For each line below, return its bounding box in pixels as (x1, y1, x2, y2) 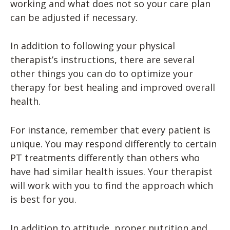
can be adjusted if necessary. (10, 11, 138, 24)
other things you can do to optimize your (10, 67, 193, 80)
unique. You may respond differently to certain (10, 138, 217, 150)
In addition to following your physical (10, 40, 175, 52)
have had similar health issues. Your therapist (10, 165, 213, 178)
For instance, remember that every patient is (10, 124, 210, 137)
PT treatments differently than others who (10, 151, 200, 164)
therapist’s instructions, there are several (10, 53, 195, 66)
